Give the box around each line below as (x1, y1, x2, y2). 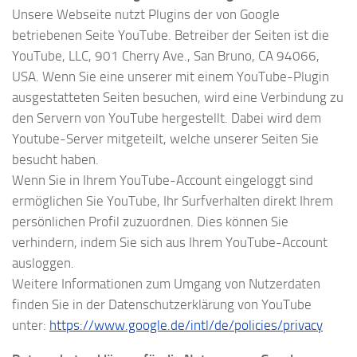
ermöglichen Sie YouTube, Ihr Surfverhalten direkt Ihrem (12, 193, 333, 210)
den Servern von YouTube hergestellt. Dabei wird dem (12, 110, 321, 127)
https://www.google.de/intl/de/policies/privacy (49, 317, 323, 334)
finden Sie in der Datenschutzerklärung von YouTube (12, 296, 312, 313)
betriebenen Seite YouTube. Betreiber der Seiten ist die (12, 27, 329, 44)
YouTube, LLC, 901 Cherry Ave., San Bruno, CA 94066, (12, 48, 320, 65)
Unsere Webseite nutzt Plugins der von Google (12, 6, 280, 23)
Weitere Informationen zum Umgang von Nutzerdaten (12, 276, 320, 292)
